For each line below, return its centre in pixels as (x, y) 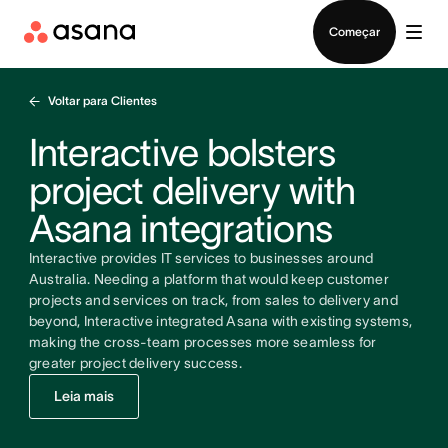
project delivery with (192, 190)
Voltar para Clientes (102, 100)
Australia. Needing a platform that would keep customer (208, 279)
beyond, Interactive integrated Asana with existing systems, (220, 321)
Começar (354, 31)
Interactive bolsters (182, 152)
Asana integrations (180, 228)
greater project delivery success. (135, 363)
